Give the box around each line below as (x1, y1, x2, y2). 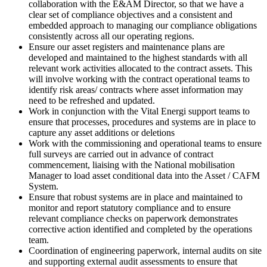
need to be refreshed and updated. (29, 95, 155, 106)
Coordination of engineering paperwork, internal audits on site (29, 246, 262, 256)
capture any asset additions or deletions (29, 128, 175, 138)
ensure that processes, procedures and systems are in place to (29, 117, 256, 128)
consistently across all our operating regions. (29, 31, 194, 42)
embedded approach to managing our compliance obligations (29, 20, 257, 31)
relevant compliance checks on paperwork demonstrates (29, 213, 238, 224)
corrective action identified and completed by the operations (29, 224, 252, 235)
